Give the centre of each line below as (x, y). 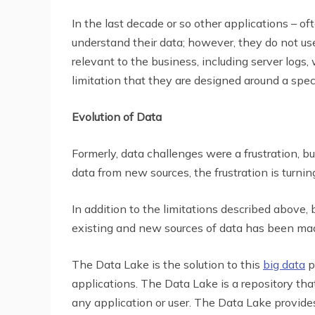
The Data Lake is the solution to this (167, 264)
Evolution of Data (117, 116)
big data (284, 264)
